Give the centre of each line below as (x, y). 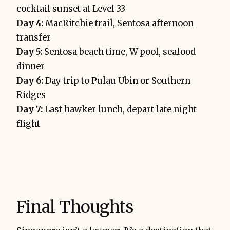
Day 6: (30, 81)
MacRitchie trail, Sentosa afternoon (118, 23)
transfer (34, 37)
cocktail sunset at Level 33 (71, 9)
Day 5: (29, 52)
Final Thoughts (75, 207)
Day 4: (30, 23)
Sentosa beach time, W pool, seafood (119, 52)
